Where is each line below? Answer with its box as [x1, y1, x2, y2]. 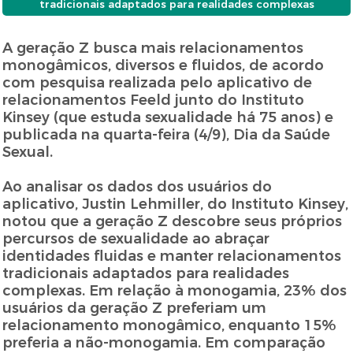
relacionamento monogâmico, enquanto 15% [2, 317, 337, 335]
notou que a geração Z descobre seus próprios [2, 213, 343, 231]
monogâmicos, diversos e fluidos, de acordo [2, 57, 325, 75]
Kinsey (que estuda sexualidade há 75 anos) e [2, 109, 334, 127]
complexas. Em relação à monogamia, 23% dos [2, 282, 347, 300]
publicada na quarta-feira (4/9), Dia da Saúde [2, 126, 331, 144]
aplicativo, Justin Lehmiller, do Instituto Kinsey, [2, 195, 349, 214]
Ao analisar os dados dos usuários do [2, 178, 273, 196]
